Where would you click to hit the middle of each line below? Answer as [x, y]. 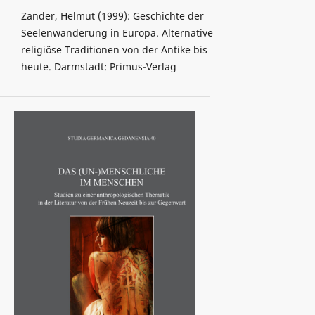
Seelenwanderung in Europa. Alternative [117, 33]
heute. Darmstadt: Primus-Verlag [98, 67]
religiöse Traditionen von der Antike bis [114, 50]
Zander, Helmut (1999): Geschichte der [112, 16]
